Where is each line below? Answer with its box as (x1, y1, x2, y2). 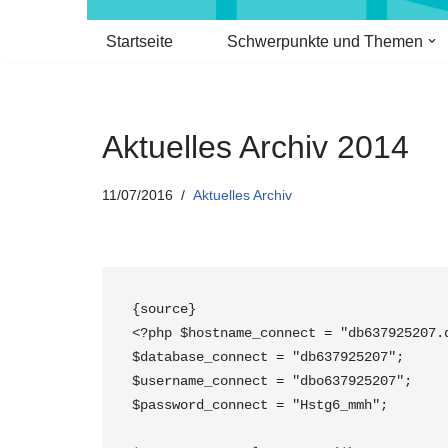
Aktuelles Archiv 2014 (102, 129, 409, 165)
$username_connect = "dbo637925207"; (132, 373, 412, 389)
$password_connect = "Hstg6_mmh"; (132, 397, 388, 413)
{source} (132, 301, 196, 317)
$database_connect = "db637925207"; (132, 349, 404, 365)
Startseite (106, 33, 173, 50)
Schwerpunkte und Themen (227, 33, 423, 50)
